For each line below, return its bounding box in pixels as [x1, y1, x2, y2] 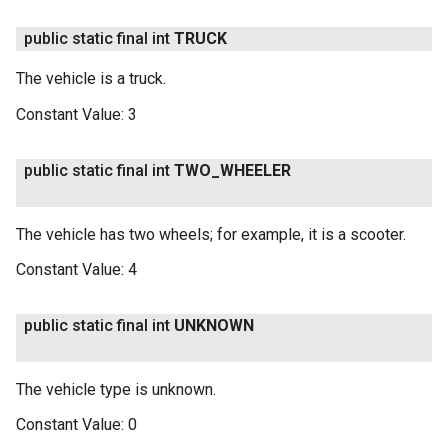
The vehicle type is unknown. [16, 379, 216, 399]
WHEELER [220, 160, 291, 180]
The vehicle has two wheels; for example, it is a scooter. [16, 224, 406, 244]
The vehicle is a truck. [16, 69, 166, 89]
